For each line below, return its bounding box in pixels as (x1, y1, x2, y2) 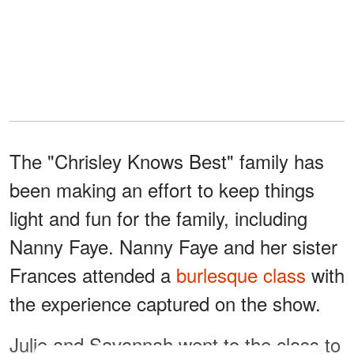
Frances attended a (9, 261, 176, 289)
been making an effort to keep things (9, 175, 314, 204)
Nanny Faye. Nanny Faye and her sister (9, 232, 337, 261)
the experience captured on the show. (9, 289, 321, 318)
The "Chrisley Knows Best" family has (9, 147, 324, 175)
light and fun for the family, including (9, 204, 307, 232)
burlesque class (176, 261, 306, 289)
